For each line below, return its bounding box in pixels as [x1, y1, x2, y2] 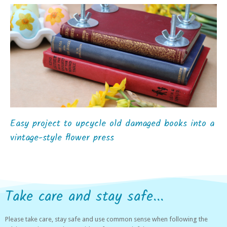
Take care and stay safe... [5, 185, 164, 208]
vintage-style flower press [10, 131, 114, 145]
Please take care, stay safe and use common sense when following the [5, 215, 208, 223]
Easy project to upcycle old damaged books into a [10, 117, 214, 131]
